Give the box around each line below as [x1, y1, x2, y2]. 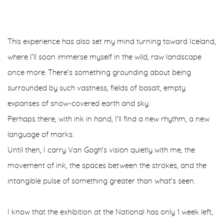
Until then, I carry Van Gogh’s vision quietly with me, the [7, 146, 195, 154]
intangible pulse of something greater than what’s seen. [7, 177, 195, 185]
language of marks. [7, 131, 73, 138]
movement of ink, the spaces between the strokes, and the [7, 162, 206, 169]
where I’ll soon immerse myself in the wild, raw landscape [7, 53, 201, 61]
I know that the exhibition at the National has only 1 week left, [7, 208, 213, 216]
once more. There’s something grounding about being [7, 69, 191, 76]
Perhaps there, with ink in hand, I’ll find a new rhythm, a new [7, 115, 209, 123]
